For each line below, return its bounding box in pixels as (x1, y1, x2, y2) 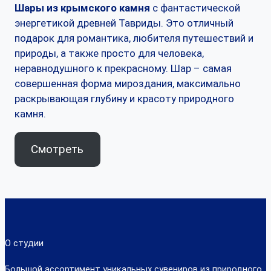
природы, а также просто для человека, (15, 47, 204, 60)
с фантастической (150, 2, 240, 15)
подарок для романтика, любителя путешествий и (15, 32, 253, 45)
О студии (5, 237, 44, 249)
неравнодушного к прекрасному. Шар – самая (15, 62, 232, 75)
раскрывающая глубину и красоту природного (15, 93, 234, 105)
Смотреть (31, 142, 84, 156)
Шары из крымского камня (15, 2, 150, 15)
